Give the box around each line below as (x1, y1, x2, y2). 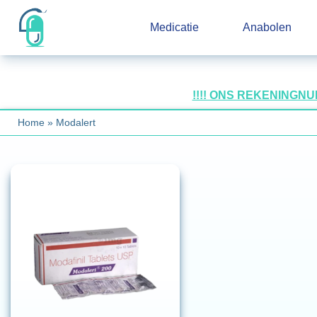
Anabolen (243, 21, 292, 33)
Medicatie (149, 21, 199, 33)
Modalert (56, 117, 96, 128)
